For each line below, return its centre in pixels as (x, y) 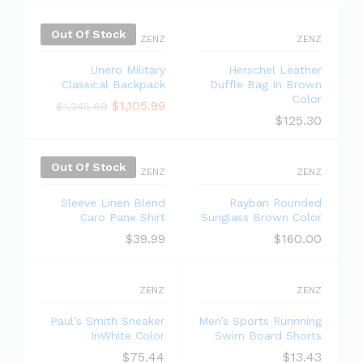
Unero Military (128, 70)
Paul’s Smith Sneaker (107, 321)
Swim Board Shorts (268, 335)
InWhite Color (128, 335)
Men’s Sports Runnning (260, 321)
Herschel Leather (275, 70)
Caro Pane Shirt (123, 217)
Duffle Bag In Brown (266, 84)
